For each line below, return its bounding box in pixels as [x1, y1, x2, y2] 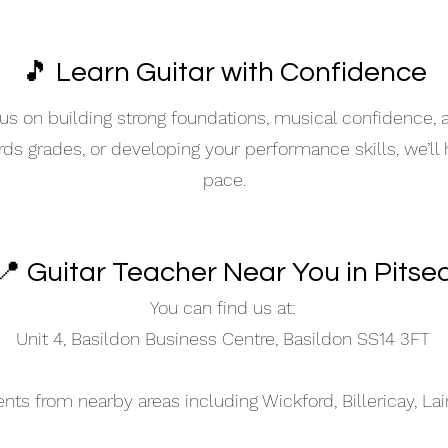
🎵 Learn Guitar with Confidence [21, 58, 427, 87]
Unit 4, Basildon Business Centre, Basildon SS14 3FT [16, 328, 430, 349]
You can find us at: [150, 297, 296, 318]
